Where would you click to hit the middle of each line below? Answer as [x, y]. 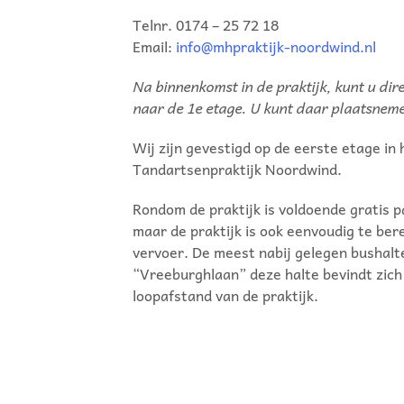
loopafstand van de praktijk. [225, 295]
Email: [154, 46]
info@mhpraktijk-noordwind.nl [276, 46]
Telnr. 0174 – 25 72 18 [206, 24]
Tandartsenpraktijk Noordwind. [237, 169]
